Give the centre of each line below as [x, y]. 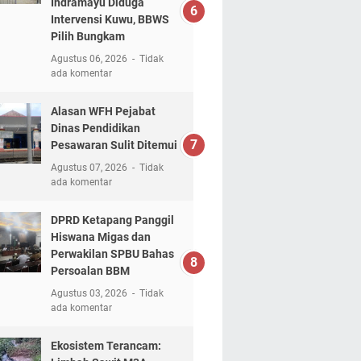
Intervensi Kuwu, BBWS [110, 19]
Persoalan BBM [90, 270]
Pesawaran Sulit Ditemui [114, 145]
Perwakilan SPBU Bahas [112, 253]
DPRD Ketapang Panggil [112, 220]
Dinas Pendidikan [95, 128]
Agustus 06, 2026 [90, 58]
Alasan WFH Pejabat [103, 111]
